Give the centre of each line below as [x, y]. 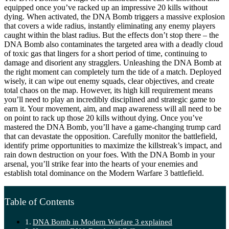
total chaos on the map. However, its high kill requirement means [108, 90]
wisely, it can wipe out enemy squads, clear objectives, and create [109, 81]
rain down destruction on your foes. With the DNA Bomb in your [109, 154]
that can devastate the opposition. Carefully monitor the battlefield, [111, 136]
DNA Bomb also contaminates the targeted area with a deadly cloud [113, 44]
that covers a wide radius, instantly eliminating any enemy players [110, 26]
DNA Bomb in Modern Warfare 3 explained [103, 222]
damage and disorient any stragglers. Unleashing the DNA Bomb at [113, 62]
